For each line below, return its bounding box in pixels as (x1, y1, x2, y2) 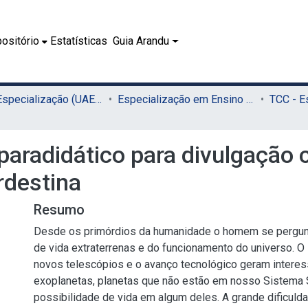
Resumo (34, 201, 85, 218)
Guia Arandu (113, 34, 170, 47)
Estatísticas (50, 34, 108, 47)
